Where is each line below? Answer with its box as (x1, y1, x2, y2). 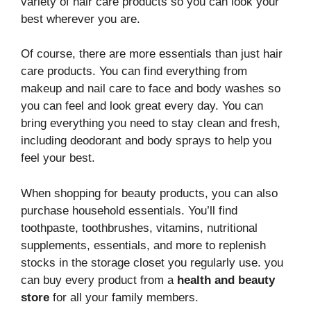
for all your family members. (49, 290, 199, 304)
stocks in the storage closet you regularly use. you (21, 255, 283, 269)
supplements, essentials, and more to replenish (21, 238, 266, 252)
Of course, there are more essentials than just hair (21, 47, 283, 60)
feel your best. (21, 151, 95, 165)
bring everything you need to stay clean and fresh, (21, 117, 280, 130)
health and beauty (177, 273, 275, 287)
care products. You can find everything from (21, 65, 247, 78)
